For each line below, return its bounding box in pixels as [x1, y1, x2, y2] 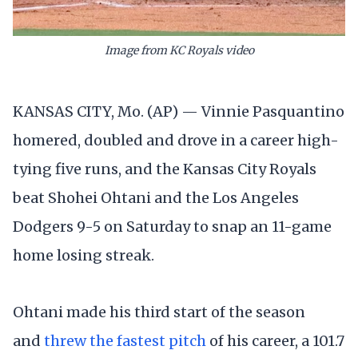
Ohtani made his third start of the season [13, 303, 305, 322]
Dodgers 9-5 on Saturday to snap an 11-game [13, 217, 332, 237]
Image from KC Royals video [104, 42, 254, 58]
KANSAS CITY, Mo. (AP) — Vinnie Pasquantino [13, 102, 344, 121]
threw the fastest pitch [44, 332, 206, 351]
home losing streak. [13, 246, 154, 265]
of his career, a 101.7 [206, 332, 344, 351]
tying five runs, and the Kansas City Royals [13, 160, 316, 179]
